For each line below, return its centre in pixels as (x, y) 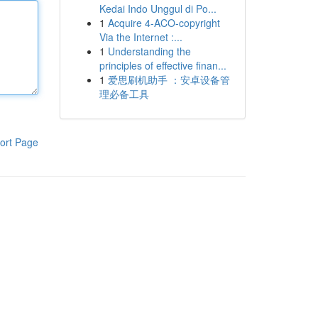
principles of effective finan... (163, 65)
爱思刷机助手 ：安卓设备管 (169, 79)
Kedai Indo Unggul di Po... (158, 9)
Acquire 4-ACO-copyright (164, 23)
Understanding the (149, 51)
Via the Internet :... (141, 37)
